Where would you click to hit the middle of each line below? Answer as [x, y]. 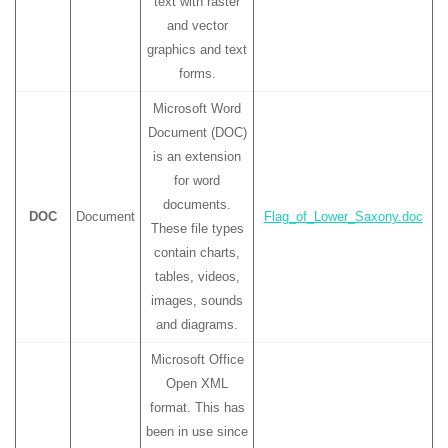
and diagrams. [197, 324]
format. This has [197, 407]
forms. [197, 73]
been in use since [197, 431]
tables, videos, [197, 276]
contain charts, [197, 252]
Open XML [197, 383]
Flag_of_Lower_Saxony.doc [343, 216]
